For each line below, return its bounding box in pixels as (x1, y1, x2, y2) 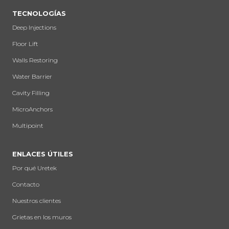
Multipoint (12, 122, 43, 129)
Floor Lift (12, 40, 38, 48)
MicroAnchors (12, 105, 53, 113)
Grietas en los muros (12, 213, 72, 221)
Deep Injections (12, 24, 56, 31)
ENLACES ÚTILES (12, 150, 73, 158)
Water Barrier (12, 73, 52, 80)
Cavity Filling (12, 89, 50, 97)
